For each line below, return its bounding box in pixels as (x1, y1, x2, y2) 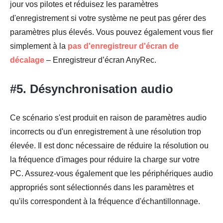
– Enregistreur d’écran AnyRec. (44, 56, 156, 65)
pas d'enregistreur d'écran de (68, 42, 179, 51)
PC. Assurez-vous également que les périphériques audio (10, 169, 213, 178)
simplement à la (10, 42, 68, 51)
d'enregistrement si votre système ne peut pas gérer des (10, 14, 206, 23)
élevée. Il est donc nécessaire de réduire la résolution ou (10, 141, 209, 150)
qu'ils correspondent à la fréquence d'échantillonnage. (10, 197, 200, 206)
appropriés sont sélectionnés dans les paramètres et (10, 183, 194, 192)
